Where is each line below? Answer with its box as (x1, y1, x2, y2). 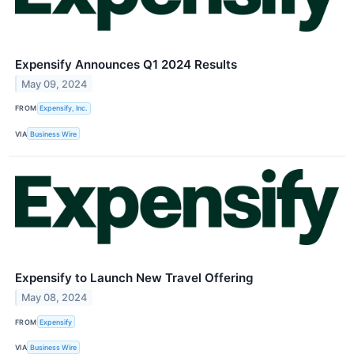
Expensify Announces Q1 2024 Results (15, 56, 237, 72)
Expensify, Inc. (40, 104, 88, 113)
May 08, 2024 (21, 292, 88, 304)
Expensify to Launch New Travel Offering (15, 270, 254, 286)
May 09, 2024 (21, 77, 88, 90)
